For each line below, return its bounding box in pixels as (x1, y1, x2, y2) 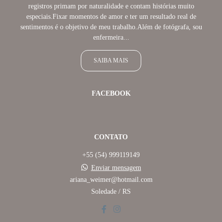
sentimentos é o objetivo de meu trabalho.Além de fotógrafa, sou (20, 23, 202, 31)
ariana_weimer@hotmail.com (69, 175, 153, 183)
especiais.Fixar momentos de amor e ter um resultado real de (26, 12, 196, 20)
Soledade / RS (91, 187, 131, 195)
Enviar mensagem (91, 164, 141, 171)
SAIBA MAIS (94, 57, 128, 64)
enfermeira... (93, 33, 129, 41)
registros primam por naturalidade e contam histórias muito (28, 2, 194, 10)
